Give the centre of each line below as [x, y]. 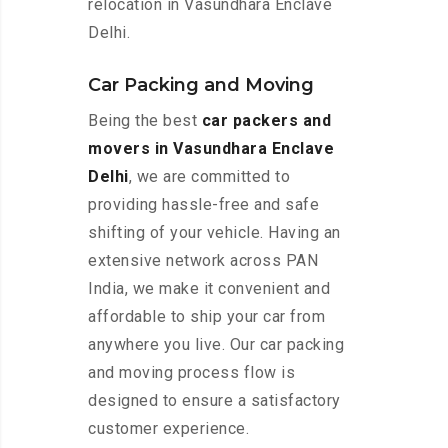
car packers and [266, 121]
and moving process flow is [191, 373]
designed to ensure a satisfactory [214, 401]
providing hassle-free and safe [203, 205]
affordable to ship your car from [206, 317]
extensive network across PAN [203, 261]
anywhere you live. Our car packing [216, 345]
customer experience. [168, 429]
